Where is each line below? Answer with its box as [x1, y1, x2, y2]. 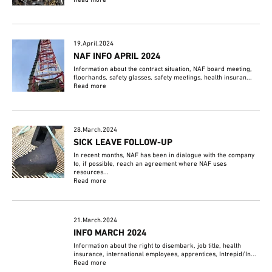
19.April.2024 [73, 39, 114, 49]
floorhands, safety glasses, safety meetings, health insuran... [73, 73, 253, 83]
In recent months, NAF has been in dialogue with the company [73, 151, 255, 160]
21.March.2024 [73, 216, 118, 225]
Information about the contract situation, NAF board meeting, [73, 65, 253, 74]
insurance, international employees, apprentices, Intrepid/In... [73, 250, 257, 259]
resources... [73, 168, 109, 177]
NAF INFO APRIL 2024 [73, 51, 161, 63]
